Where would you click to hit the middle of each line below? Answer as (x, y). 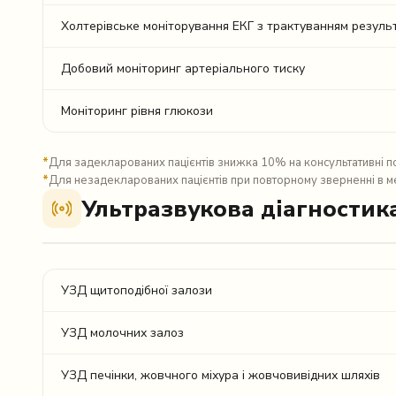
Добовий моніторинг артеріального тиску (183, 69)
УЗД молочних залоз (122, 333)
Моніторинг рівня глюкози (137, 111)
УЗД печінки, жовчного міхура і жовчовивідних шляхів (221, 375)
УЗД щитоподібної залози (137, 290)
